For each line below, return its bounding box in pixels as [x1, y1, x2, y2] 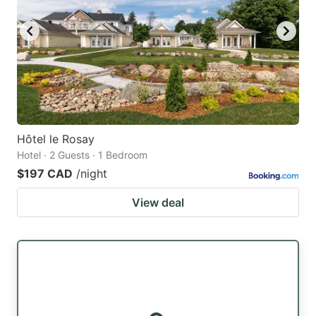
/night [76, 166, 107, 181]
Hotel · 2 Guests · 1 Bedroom [17, 149, 147, 162]
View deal [132, 195, 184, 210]
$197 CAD [17, 166, 73, 181]
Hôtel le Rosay [17, 132, 95, 147]
